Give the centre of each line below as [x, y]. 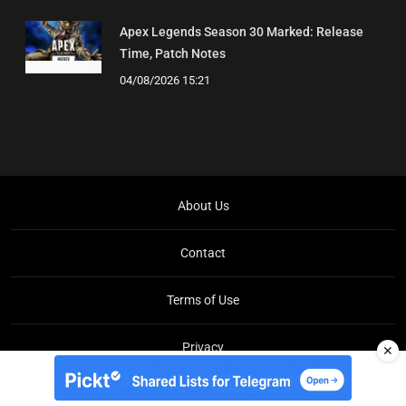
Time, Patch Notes [173, 53]
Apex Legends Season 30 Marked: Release [242, 31]
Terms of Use [203, 300]
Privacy [203, 347]
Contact [203, 252]
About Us [203, 205]
